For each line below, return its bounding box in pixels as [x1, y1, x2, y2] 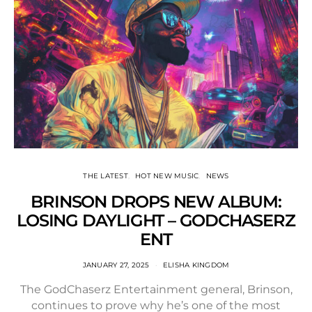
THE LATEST [83, 171, 128, 180]
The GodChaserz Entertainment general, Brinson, [19, 283, 292, 296]
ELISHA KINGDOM [162, 260, 230, 270]
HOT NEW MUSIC [135, 171, 199, 180]
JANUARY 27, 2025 [82, 260, 150, 270]
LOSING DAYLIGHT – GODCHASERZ [17, 210, 295, 231]
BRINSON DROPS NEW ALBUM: [31, 192, 281, 212]
